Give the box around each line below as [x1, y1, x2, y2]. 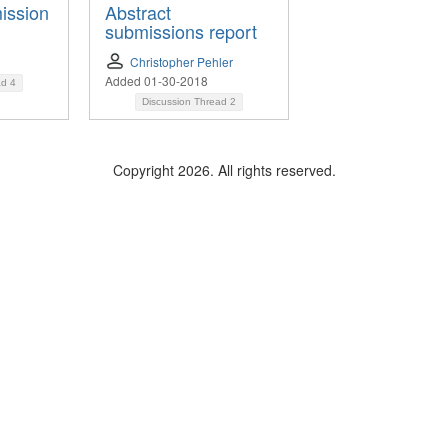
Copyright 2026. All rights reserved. [112, 160, 336, 181]
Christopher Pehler [130, 53, 233, 71]
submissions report [105, 18, 257, 45]
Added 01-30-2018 [105, 72, 208, 90]
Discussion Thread [142, 96, 230, 108]
